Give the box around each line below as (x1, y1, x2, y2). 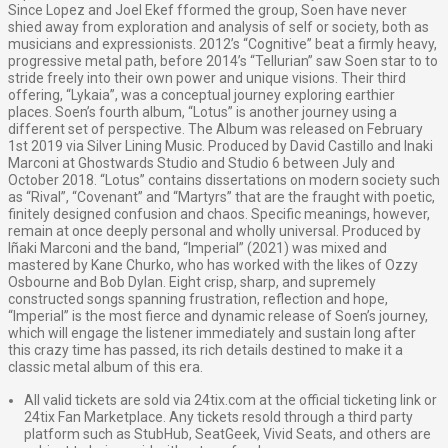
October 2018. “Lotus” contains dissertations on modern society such (8, 172, 440, 189)
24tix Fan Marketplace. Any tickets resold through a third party (24, 409, 413, 426)
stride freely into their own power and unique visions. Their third (8, 70, 406, 87)
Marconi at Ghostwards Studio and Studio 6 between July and (8, 155, 395, 172)
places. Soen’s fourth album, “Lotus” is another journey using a (8, 104, 397, 121)
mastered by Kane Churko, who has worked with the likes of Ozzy (8, 257, 418, 274)
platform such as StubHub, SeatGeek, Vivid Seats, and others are (24, 426, 431, 443)
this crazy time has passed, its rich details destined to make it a (8, 342, 403, 359)
